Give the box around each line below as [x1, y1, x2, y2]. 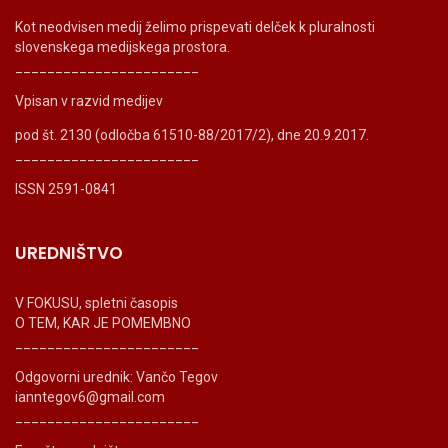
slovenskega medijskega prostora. [15, 38, 230, 55]
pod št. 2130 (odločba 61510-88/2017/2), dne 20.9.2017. [15, 126, 369, 143]
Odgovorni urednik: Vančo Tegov [15, 368, 218, 385]
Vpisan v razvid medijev [15, 92, 163, 109]
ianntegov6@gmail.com [15, 388, 165, 405]
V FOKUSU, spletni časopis [15, 294, 178, 311]
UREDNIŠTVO [15, 240, 123, 265]
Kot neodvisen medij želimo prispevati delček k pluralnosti [15, 18, 375, 35]
